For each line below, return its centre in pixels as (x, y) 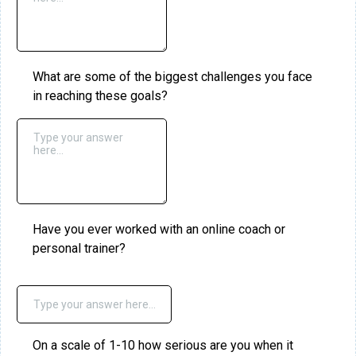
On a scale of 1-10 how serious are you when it (163, 345)
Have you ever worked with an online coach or (159, 229)
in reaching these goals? (100, 96)
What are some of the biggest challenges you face (172, 77)
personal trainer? (79, 248)
